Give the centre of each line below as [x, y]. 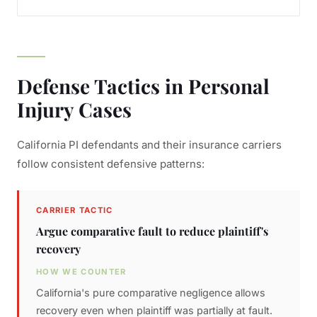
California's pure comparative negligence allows [151, 293]
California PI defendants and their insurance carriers [149, 145]
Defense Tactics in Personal [143, 86]
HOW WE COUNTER [81, 272]
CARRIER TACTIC [75, 210]
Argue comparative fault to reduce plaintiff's [152, 231]
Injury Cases [74, 109]
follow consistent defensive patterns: [111, 164]
